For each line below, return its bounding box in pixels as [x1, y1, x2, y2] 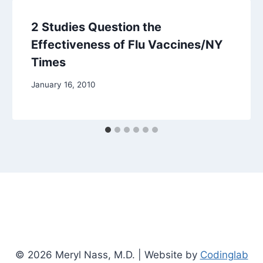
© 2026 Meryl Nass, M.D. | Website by [15, 249, 200, 261]
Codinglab [200, 249, 248, 261]
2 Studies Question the [31, 19, 162, 34]
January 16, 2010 [31, 80, 96, 90]
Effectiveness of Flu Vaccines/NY [31, 37, 223, 52]
